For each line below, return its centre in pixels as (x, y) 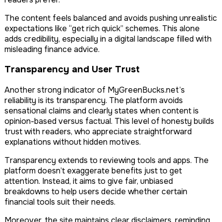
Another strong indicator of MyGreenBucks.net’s (95, 90)
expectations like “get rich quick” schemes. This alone (102, 28)
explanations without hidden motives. (73, 142)
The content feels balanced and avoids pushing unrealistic (111, 18)
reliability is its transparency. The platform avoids (94, 101)
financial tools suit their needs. (60, 202)
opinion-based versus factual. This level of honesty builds (109, 121)
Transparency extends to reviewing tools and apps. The (107, 161)
